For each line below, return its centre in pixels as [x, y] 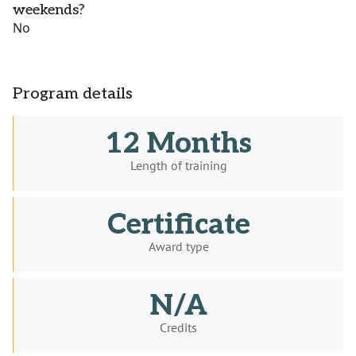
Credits [178, 328]
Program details [73, 94]
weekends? [49, 10]
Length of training [178, 166]
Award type [178, 247]
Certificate [178, 225]
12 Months [178, 144]
